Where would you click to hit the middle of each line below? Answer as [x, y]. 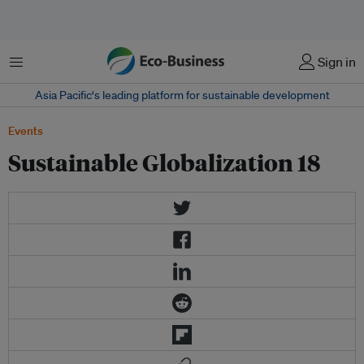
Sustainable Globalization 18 [164, 162]
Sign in [337, 62]
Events [26, 131]
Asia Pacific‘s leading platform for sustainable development [182, 95]
